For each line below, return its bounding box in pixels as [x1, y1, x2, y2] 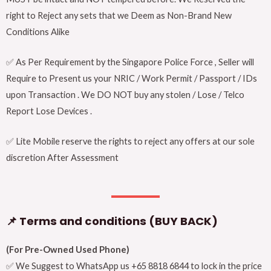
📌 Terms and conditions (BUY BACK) [6, 213, 218, 229]
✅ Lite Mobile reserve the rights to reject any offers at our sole [6, 136, 255, 147]
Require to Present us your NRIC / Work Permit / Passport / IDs [6, 73, 257, 84]
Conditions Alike [6, 26, 70, 37]
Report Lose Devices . [6, 106, 92, 117]
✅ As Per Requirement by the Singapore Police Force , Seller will [6, 57, 254, 68]
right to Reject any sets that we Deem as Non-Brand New [6, 10, 232, 21]
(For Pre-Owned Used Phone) [6, 244, 129, 255]
